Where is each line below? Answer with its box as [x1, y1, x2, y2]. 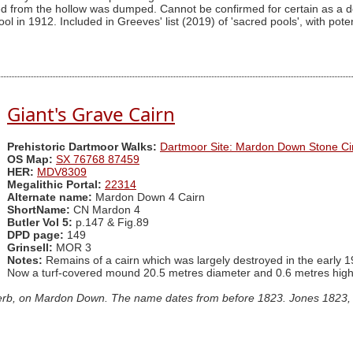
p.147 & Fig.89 [76, 217, 149, 229]
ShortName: [7, 204, 70, 217]
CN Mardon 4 [70, 204, 140, 217]
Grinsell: [7, 242, 56, 255]
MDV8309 [37, 166, 87, 179]
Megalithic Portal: [7, 179, 102, 191]
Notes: [7, 255, 43, 267]
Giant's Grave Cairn [7, 100, 175, 127]
